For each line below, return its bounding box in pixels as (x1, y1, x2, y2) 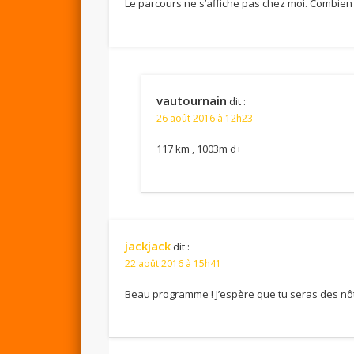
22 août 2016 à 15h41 (125, 256, 222, 270)
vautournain (156, 92, 228, 108)
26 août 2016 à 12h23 (156, 111, 254, 125)
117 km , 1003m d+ (156, 141, 243, 156)
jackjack (125, 237, 171, 254)
